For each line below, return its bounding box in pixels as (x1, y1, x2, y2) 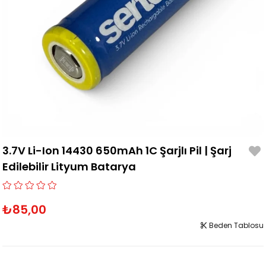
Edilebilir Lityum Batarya (2, 159, 137, 175)
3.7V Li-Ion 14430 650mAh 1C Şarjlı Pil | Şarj (2, 143, 232, 159)
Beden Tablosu (207, 220, 264, 231)
